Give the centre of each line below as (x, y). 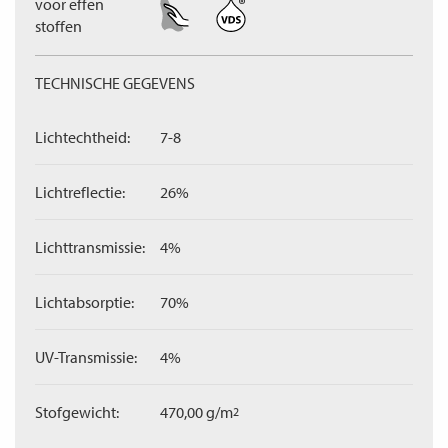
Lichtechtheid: (82, 137)
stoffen (58, 26)
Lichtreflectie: (80, 192)
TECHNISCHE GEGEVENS (115, 83)
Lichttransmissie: (90, 247)
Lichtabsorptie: (84, 302)
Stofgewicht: (77, 412)
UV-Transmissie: (86, 357)
